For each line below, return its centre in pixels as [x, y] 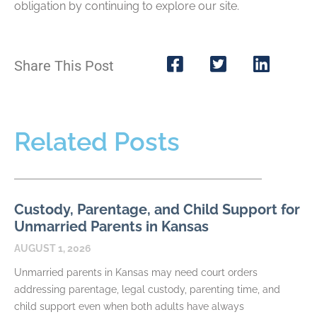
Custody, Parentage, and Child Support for [157, 209]
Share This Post [64, 65]
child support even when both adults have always [129, 306]
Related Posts [97, 141]
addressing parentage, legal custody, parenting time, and [147, 289]
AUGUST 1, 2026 [53, 248]
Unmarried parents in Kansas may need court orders [136, 272]
